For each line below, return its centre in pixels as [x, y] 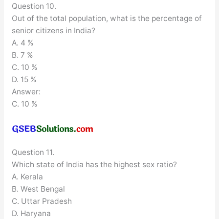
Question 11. [33, 153]
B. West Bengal [38, 189]
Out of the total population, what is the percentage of [107, 18]
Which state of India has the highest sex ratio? [94, 165]
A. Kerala [27, 177]
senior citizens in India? [53, 30]
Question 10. [34, 6]
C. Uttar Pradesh [42, 201]
